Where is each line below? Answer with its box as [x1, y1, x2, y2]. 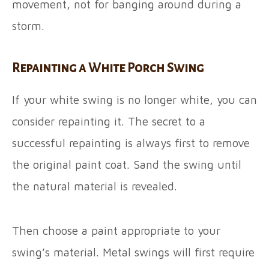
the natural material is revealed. [12, 180, 181, 193]
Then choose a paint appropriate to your [12, 224, 220, 238]
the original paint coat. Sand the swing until [12, 158, 241, 172]
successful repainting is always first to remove [12, 136, 250, 150]
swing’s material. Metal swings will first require [12, 246, 255, 259]
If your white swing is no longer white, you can [12, 93, 257, 107]
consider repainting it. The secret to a [12, 115, 205, 128]
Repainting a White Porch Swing [12, 61, 204, 76]
